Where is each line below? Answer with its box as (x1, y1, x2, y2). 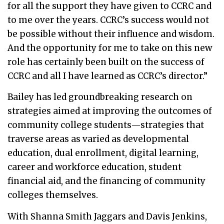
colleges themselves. (7, 189, 98, 201)
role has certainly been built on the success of (7, 56, 204, 67)
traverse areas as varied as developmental (7, 133, 189, 145)
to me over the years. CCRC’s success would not (7, 14, 209, 25)
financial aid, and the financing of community (7, 175, 205, 187)
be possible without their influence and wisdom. (7, 28, 214, 39)
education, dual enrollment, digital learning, (7, 147, 198, 159)
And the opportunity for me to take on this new (7, 42, 212, 53)
